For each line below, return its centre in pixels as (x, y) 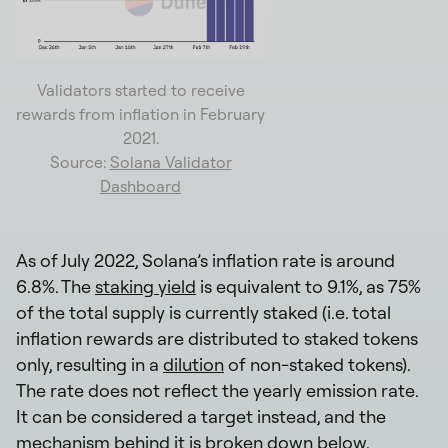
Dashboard (140, 185)
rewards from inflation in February (140, 113)
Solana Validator (170, 161)
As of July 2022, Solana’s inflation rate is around (205, 260)
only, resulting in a (89, 364)
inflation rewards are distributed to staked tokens (217, 338)
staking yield (145, 286)
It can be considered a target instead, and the (201, 416)
